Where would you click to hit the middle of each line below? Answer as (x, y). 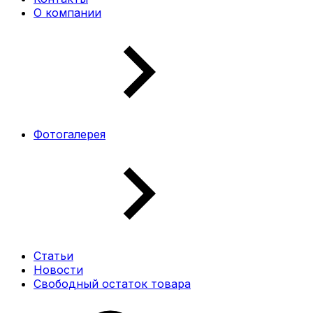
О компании (67, 13)
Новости (58, 270)
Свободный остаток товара (112, 284)
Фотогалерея (70, 134)
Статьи (53, 256)
